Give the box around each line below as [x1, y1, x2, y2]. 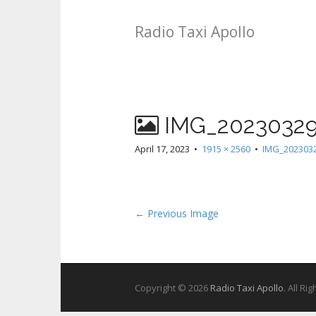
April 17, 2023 [135, 142, 190, 155]
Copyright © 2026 [135, 281, 210, 294]
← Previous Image [135, 207, 219, 220]
